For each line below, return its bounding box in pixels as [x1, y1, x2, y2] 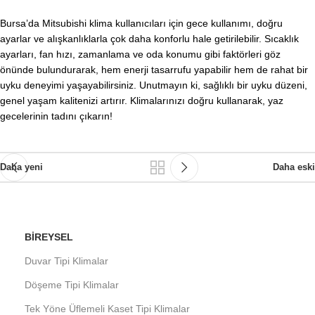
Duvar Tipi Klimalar [25, 255, 108, 266]
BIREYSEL [25, 231, 73, 243]
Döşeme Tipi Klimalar [25, 279, 119, 290]
